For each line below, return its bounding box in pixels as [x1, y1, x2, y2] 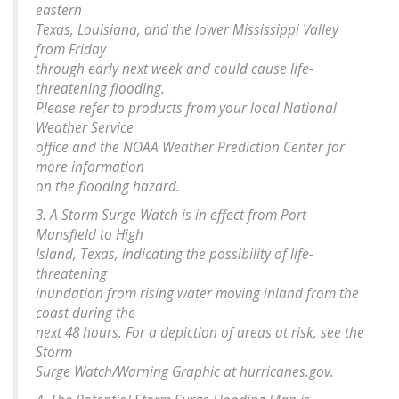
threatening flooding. [36, 79, 165, 99]
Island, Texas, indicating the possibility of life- [36, 245, 313, 265]
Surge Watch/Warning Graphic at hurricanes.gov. [36, 362, 334, 382]
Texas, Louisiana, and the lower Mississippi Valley [36, 20, 338, 40]
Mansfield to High [36, 225, 143, 245]
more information [36, 158, 144, 177]
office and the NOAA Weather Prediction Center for [36, 138, 345, 158]
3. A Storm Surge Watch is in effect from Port [36, 206, 306, 225]
